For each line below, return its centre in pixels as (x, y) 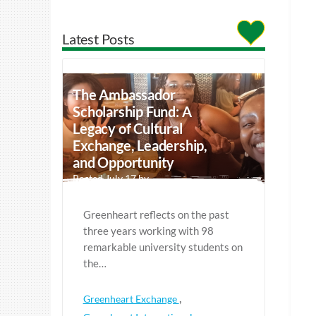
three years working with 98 (148, 231)
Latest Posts (98, 39)
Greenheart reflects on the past (156, 215)
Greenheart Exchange (131, 299)
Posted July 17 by (111, 178)
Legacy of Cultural (128, 129)
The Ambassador (124, 95)
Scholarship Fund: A (132, 112)
